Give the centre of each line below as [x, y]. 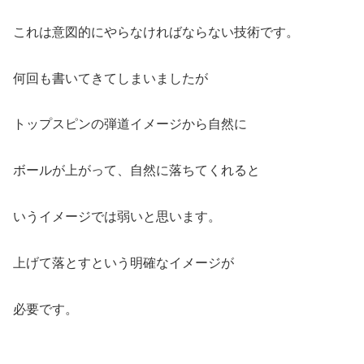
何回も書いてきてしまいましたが [110, 78]
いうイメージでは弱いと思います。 [117, 217]
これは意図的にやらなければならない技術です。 [156, 32]
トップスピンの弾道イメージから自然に [130, 124]
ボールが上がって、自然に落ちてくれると [136, 171]
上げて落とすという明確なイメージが [123, 262]
